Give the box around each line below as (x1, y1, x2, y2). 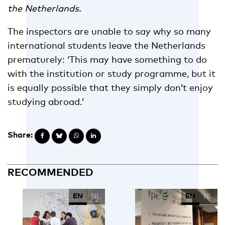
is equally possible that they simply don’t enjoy (8, 82, 213, 93)
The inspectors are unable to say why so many (8, 26, 211, 37)
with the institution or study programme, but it (8, 68, 215, 79)
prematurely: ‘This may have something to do (8, 54, 207, 65)
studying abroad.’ (8, 96, 84, 107)
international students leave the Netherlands (8, 40, 205, 51)
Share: (8, 130, 33, 140)
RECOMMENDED (8, 166, 93, 178)
